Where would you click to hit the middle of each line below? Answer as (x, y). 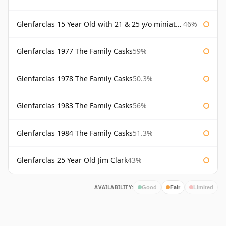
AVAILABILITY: (114, 187)
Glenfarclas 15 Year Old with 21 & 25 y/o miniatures (96, 24)
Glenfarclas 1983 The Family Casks (75, 106)
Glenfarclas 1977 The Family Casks (75, 51)
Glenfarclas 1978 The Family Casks (75, 79)
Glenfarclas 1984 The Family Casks (75, 133)
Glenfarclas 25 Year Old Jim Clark (72, 160)
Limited (203, 187)
